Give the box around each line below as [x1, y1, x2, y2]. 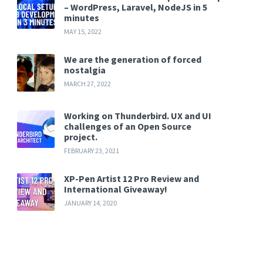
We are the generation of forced [64, 53, 202, 65]
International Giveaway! [64, 183, 168, 195]
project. [64, 130, 98, 143]
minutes [64, 11, 100, 23]
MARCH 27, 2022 [64, 79, 112, 88]
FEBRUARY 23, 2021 [64, 146, 120, 155]
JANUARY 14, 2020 [64, 198, 117, 207]
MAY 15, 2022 [64, 26, 102, 36]
